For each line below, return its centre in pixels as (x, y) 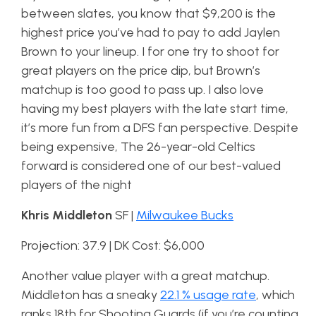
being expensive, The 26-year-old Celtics (138, 147)
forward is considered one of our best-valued (151, 166)
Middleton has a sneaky (91, 295)
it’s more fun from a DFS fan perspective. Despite (160, 128)
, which (275, 295)
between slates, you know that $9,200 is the (148, 14)
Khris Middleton (67, 215)
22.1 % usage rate (208, 295)
